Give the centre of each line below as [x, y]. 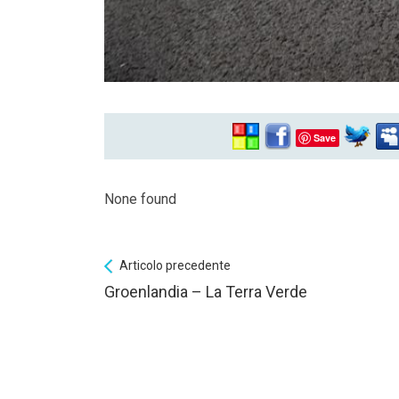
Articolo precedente [175, 265]
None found [140, 199]
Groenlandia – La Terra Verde [206, 291]
